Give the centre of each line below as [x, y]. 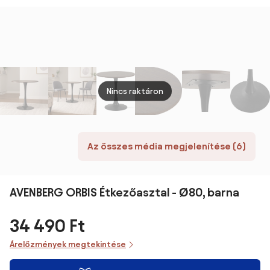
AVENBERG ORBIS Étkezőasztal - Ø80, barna [124, 192]
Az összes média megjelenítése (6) [167, 146]
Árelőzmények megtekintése [68, 244]
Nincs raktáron [135, 91]
